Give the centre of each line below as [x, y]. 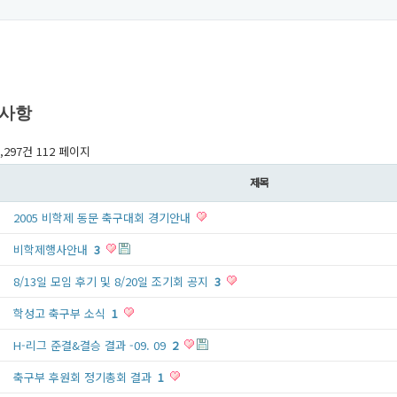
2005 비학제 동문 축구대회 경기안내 [104, 218]
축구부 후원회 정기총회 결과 [84, 377]
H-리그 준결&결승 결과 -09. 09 [91, 345]
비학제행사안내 [52, 249]
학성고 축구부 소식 [61, 313]
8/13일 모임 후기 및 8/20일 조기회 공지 [113, 281]
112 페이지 [62, 151]
